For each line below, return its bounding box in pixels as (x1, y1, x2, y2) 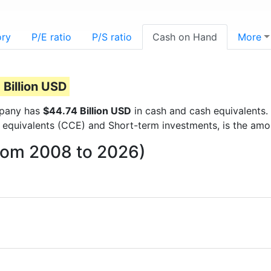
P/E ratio (31, 31, 71, 43)
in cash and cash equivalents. (131, 105, 268, 117)
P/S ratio (92, 31, 132, 43)
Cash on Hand (152, 31, 217, 43)
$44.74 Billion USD (43, 105, 131, 117)
